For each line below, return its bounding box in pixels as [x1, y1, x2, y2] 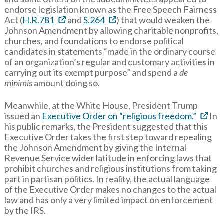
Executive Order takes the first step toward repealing [4, 131, 212, 142]
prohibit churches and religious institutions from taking [4, 162, 217, 174]
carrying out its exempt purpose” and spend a [4, 66, 179, 78]
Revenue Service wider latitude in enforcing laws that [4, 152, 212, 163]
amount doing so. [32, 77, 100, 88]
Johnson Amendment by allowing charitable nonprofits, [4, 24, 218, 36]
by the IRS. [4, 204, 46, 216]
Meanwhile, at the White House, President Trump [4, 99, 198, 111]
